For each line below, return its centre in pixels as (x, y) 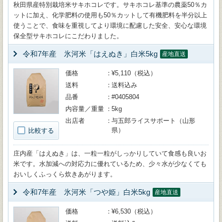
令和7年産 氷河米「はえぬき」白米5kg (90, 54)
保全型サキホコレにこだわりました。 (68, 36)
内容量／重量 (85, 109)
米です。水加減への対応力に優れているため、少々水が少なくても (110, 164)
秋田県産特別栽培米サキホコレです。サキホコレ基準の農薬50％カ (110, 5)
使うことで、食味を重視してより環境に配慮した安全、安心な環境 (110, 26)
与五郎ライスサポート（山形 (153, 121)
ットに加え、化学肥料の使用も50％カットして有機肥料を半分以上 (110, 15)
